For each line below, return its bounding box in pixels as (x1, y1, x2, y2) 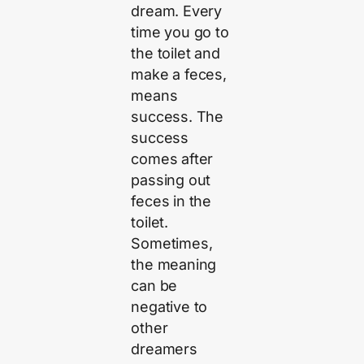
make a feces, (131, 66, 227, 84)
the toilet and (131, 45, 220, 63)
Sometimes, (131, 235, 213, 253)
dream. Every (131, 2, 223, 20)
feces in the (131, 193, 212, 210)
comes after (131, 150, 214, 168)
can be (131, 277, 178, 295)
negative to (131, 298, 208, 316)
